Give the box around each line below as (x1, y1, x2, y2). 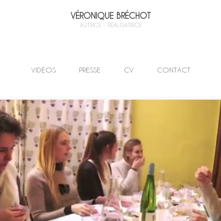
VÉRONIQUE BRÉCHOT (71, 11, 150, 20)
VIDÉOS (31, 66, 56, 74)
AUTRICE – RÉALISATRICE (79, 22, 142, 28)
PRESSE (78, 66, 101, 74)
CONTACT (156, 66, 190, 74)
